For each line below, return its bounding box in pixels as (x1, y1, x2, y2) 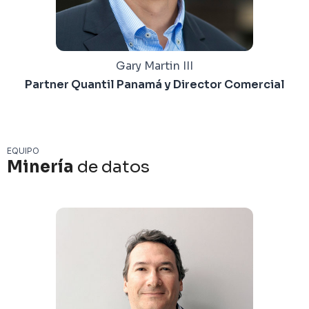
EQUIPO (7, 146, 39, 157)
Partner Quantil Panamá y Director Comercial (24, 77, 285, 92)
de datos (74, 157, 150, 178)
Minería (7, 157, 74, 178)
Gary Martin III (116, 59, 193, 74)
